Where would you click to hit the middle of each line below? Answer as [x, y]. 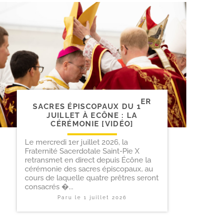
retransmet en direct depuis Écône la [88, 160]
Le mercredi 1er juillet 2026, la [76, 142]
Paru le [71, 197]
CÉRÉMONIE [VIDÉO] [92, 124]
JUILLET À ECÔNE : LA [92, 115]
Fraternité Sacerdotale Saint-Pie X [82, 151]
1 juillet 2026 [105, 197]
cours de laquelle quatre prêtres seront [92, 178]
